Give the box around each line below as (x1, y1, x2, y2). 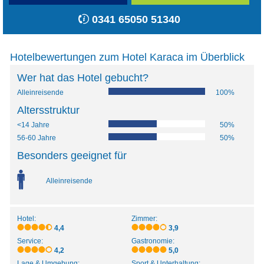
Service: (17, 237, 43, 246)
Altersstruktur (17, 104, 80, 117)
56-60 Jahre (17, 134, 56, 143)
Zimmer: (131, 214, 158, 223)
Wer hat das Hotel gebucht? (17, 72, 148, 84)
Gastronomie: (131, 237, 175, 246)
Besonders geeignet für (17, 150, 127, 162)
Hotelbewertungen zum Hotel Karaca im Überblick (10, 51, 245, 64)
